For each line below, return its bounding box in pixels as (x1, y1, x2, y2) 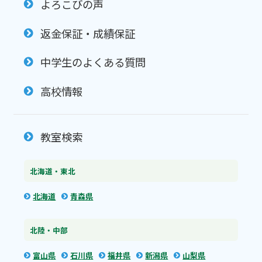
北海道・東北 (30, 165, 76, 177)
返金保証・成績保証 (40, 25, 135, 41)
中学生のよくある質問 (40, 54, 146, 70)
